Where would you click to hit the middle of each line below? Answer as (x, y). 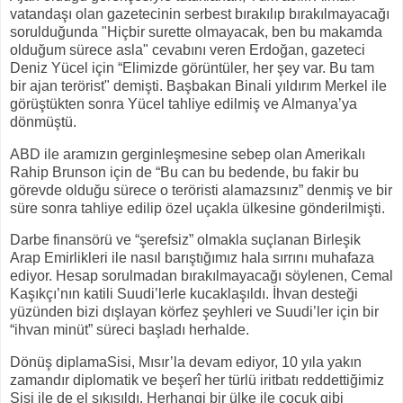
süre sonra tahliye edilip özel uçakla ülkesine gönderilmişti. (197, 208)
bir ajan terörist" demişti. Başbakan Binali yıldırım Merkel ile (198, 85)
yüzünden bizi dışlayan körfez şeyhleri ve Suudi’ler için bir (194, 312)
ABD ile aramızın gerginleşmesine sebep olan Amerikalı (188, 154)
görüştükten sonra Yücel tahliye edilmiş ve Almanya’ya (184, 103)
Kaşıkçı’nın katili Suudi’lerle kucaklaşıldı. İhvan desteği (184, 294)
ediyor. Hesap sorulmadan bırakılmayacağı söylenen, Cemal (201, 276)
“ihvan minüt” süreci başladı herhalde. (130, 330)
